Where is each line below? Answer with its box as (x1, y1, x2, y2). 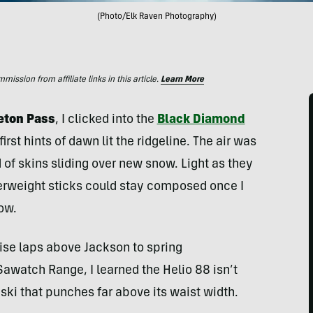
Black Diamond (156, 114, 245, 126)
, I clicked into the (54, 114, 157, 126)
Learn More (161, 75, 204, 84)
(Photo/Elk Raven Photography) (96, 13, 217, 21)
